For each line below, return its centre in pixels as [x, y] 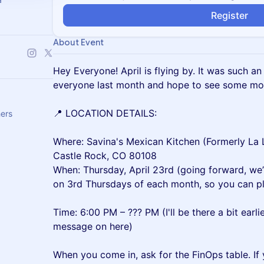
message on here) [93, 226]
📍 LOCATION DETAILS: [105, 113]
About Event [78, 42]
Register [229, 15]
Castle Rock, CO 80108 [105, 156]
